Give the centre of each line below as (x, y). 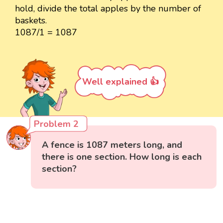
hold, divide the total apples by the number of (108, 8)
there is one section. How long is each (122, 157)
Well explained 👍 (120, 81)
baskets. (31, 20)
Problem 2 (56, 124)
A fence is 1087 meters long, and (112, 145)
